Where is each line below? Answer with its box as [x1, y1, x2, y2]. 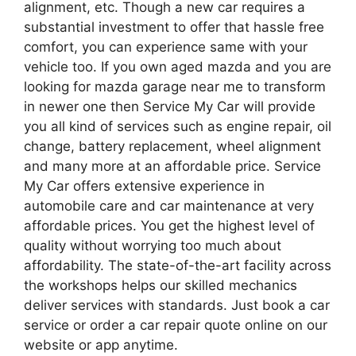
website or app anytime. [24, 336, 178, 353]
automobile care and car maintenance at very [24, 197, 314, 214]
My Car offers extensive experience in [24, 177, 265, 194]
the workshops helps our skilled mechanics [24, 277, 297, 293]
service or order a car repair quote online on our [24, 316, 327, 333]
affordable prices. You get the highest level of [24, 217, 315, 234]
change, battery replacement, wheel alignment [24, 137, 321, 154]
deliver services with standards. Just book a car [24, 296, 330, 313]
